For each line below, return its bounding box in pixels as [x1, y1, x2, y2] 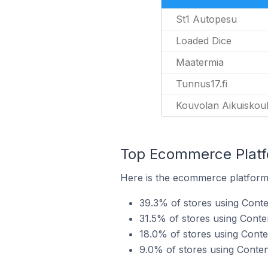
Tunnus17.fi [175, 78, 227, 90]
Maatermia [175, 56, 224, 68]
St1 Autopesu [175, 13, 237, 25]
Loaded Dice [175, 35, 232, 47]
